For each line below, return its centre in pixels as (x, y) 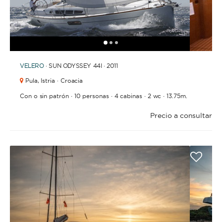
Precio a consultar (181, 115)
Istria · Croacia (61, 81)
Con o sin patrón (44, 96)
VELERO (32, 66)
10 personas (91, 96)
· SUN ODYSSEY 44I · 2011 (82, 66)
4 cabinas (128, 96)
